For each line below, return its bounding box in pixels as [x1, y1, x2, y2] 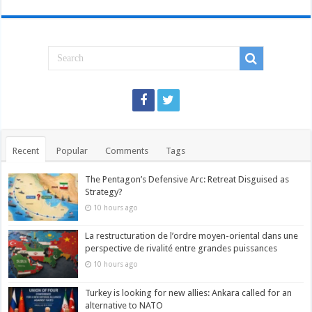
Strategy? [85, 187, 123, 198]
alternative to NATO [85, 299, 164, 311]
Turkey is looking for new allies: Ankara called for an [85, 287, 292, 298]
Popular [56, 146, 88, 157]
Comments [105, 146, 149, 157]
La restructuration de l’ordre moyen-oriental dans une [85, 231, 299, 242]
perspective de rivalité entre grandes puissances [85, 243, 278, 254]
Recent [13, 146, 40, 157]
